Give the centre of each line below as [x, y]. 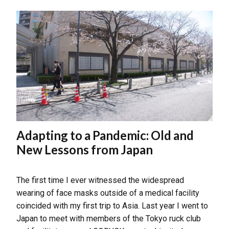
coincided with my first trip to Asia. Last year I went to [112, 205]
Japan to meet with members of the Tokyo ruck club [109, 218]
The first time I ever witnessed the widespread [100, 180]
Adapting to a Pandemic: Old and [105, 135]
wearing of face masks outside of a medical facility [108, 193]
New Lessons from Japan [85, 149]
